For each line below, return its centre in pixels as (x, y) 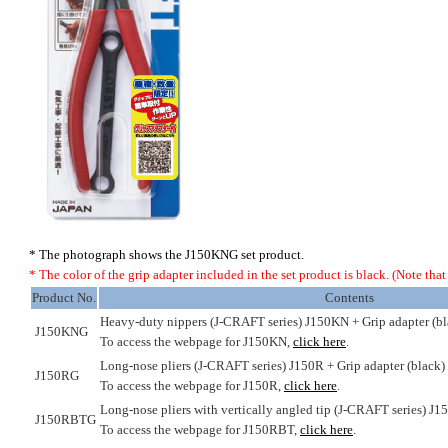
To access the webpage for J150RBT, (200, 429)
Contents (351, 297)
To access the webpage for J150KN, (196, 341)
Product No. (64, 297)
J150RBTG (64, 419)
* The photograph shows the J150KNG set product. (166, 254)
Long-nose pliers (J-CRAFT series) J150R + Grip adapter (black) (272, 365)
